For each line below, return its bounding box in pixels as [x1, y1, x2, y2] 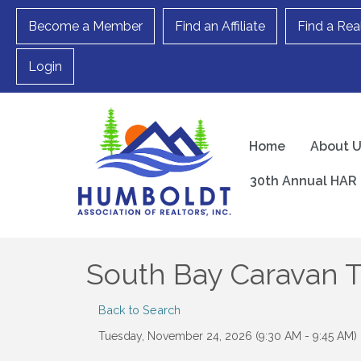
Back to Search [98, 303, 180, 317]
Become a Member [28, 19, 143, 34]
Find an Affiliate [175, 19, 265, 34]
